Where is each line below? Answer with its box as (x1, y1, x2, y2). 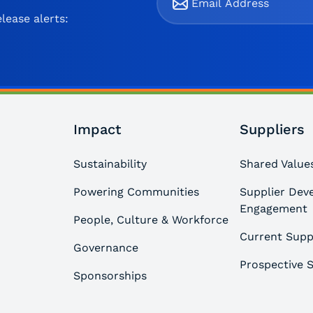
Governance (73, 241, 138, 255)
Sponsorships (73, 269, 147, 283)
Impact (73, 121, 121, 138)
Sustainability (73, 157, 147, 171)
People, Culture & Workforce (73, 213, 228, 227)
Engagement (240, 202, 308, 216)
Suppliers (240, 121, 305, 138)
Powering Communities (73, 185, 199, 199)
